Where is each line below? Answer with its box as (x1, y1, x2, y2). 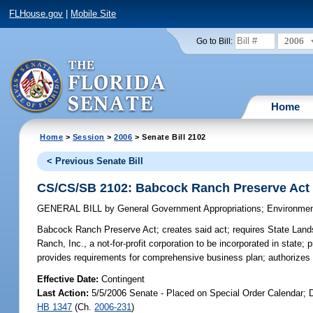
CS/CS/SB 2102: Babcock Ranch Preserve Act (37, 180, 310, 195)
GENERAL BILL (37, 203, 105, 214)
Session (72, 132, 105, 141)
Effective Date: (37, 273, 102, 284)
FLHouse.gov (9, 8, 64, 20)
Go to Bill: (196, 36, 233, 45)
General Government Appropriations (115, 203, 262, 214)
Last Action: (37, 287, 89, 298)
